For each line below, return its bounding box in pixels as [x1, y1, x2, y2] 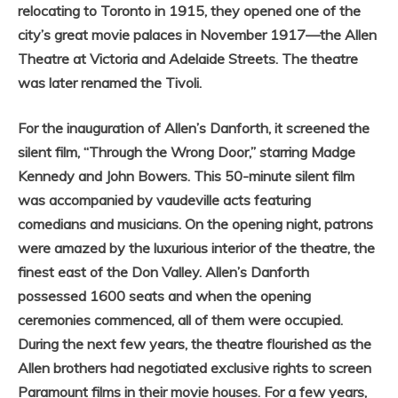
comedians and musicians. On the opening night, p [18, 215, 332, 234]
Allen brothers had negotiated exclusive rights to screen [18, 359, 371, 378]
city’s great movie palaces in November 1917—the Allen [18, 26, 377, 44]
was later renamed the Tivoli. [18, 74, 202, 92]
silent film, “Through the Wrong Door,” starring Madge [18, 143, 355, 162]
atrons [332, 215, 373, 234]
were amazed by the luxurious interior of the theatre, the [18, 239, 375, 258]
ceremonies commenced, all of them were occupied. [18, 311, 343, 330]
